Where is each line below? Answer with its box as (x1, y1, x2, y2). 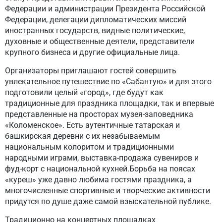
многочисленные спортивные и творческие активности (5, 186, 210, 195)
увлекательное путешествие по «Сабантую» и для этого (5, 77, 212, 86)
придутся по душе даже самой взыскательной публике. (5, 197, 211, 206)
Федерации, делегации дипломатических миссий (5, 15, 186, 24)
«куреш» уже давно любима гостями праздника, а (5, 175, 192, 184)
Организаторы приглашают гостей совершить (5, 66, 176, 75)
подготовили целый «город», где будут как (5, 88, 164, 97)
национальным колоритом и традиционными (5, 142, 174, 152)
